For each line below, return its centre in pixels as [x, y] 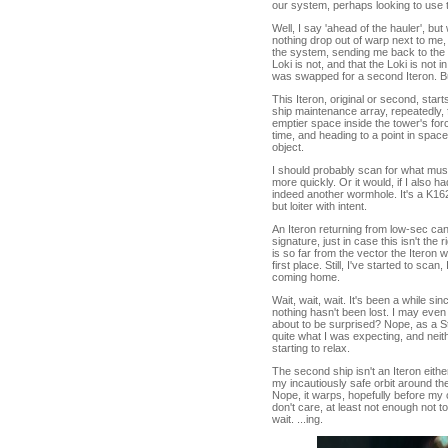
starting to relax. [311, 348]
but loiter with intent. [319, 206]
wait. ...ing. [297, 419]
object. [288, 147]
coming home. [306, 277]
